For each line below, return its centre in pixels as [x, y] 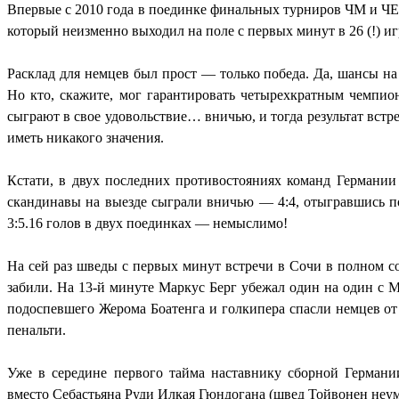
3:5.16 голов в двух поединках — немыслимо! [147, 224]
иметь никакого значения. [85, 138]
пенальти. [37, 330]
